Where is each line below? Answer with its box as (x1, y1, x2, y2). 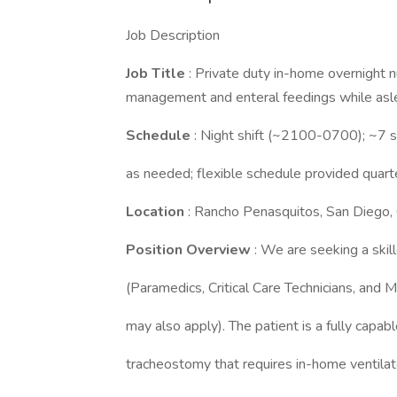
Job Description (126, 26, 220, 45)
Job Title (126, 64, 189, 83)
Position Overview (126, 240, 254, 260)
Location (126, 202, 188, 222)
